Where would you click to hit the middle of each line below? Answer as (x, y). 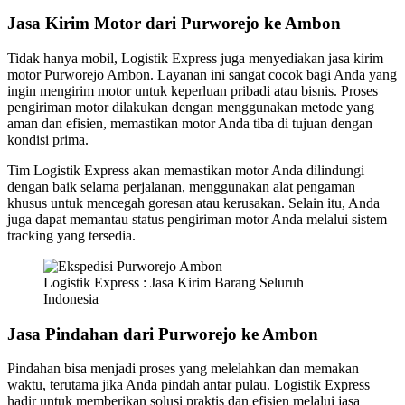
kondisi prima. (48, 140)
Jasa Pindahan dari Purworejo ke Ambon (163, 334)
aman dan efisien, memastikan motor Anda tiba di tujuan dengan (190, 123)
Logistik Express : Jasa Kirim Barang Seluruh (174, 283)
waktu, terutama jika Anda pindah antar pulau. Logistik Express (188, 385)
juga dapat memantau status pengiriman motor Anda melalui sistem (197, 219)
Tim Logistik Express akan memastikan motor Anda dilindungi (186, 170)
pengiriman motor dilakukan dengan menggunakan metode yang (191, 107)
